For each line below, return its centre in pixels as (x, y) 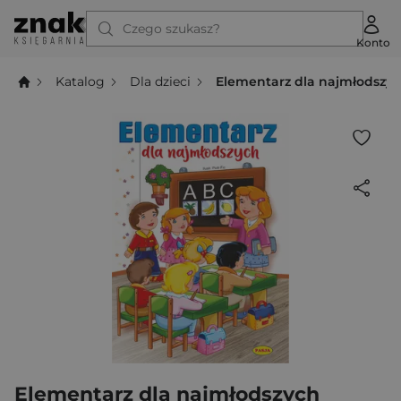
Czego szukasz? (171, 29)
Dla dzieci (161, 81)
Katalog (81, 81)
